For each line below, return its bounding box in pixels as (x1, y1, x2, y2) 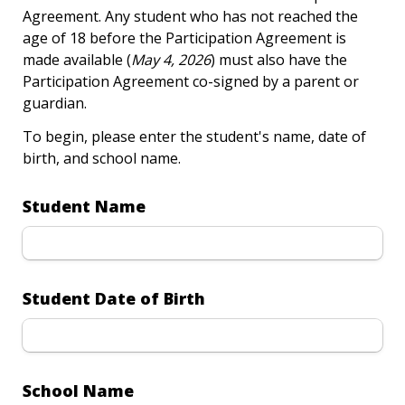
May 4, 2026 (131, 50, 211, 70)
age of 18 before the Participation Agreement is (23, 28, 346, 48)
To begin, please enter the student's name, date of (23, 127, 366, 146)
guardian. (23, 93, 87, 113)
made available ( (23, 50, 131, 70)
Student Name (23, 195, 146, 217)
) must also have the (211, 50, 347, 70)
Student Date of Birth (23, 287, 205, 309)
